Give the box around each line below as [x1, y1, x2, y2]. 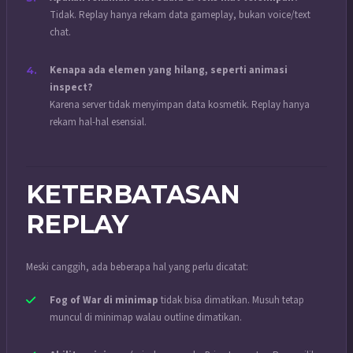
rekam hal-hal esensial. [50, 114, 147, 129]
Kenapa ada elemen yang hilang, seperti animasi [50, 62, 288, 77]
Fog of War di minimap [50, 292, 158, 307]
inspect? [50, 80, 93, 95]
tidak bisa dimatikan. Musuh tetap [158, 292, 304, 307]
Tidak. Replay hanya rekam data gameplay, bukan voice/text [50, 7, 310, 22]
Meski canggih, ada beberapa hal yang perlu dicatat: [26, 260, 248, 275]
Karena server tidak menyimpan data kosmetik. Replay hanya [50, 97, 310, 112]
